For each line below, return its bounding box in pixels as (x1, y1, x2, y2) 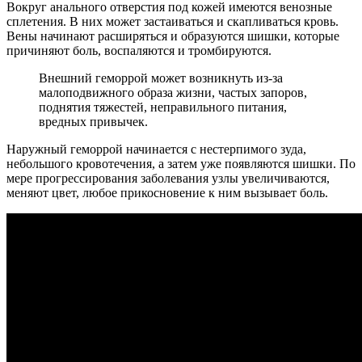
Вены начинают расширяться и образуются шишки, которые (6, 29, 339, 44)
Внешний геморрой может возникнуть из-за (39, 71, 283, 86)
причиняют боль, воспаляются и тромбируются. (6, 44, 271, 58)
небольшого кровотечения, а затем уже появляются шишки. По (6, 157, 356, 171)
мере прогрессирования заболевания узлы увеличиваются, (6, 171, 330, 186)
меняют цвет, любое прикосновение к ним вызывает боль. (6, 186, 328, 200)
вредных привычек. (39, 115, 148, 129)
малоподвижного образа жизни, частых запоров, (39, 86, 307, 100)
